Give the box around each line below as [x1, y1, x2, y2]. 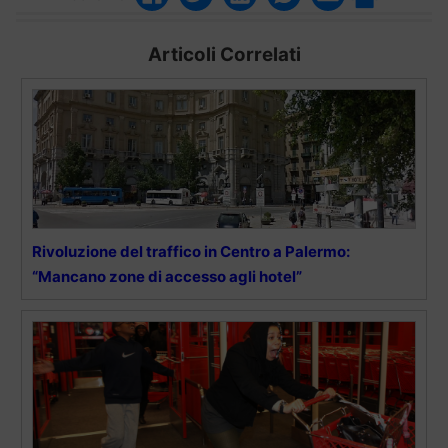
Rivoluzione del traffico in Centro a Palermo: [32, 242, 350, 262]
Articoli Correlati [147, 43, 301, 67]
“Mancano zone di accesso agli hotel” [32, 267, 302, 287]
